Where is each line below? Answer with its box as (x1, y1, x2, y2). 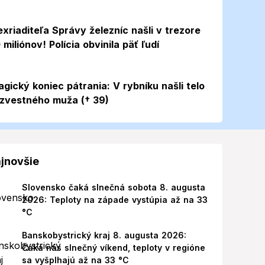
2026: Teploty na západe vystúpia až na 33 (21, 195, 208, 205)
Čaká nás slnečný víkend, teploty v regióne (21, 243, 205, 253)
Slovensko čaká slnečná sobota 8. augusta (21, 182, 205, 192)
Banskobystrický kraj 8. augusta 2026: (21, 230, 186, 240)
